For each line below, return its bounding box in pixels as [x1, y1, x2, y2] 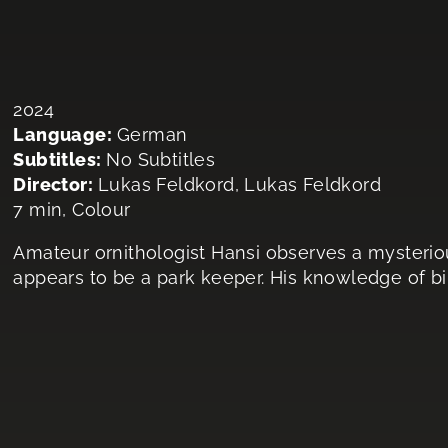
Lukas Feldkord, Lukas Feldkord [98, 174, 381, 196]
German [117, 124, 188, 146]
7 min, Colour [13, 199, 131, 221]
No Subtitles [106, 149, 216, 171]
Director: [13, 174, 93, 196]
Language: [13, 124, 112, 146]
